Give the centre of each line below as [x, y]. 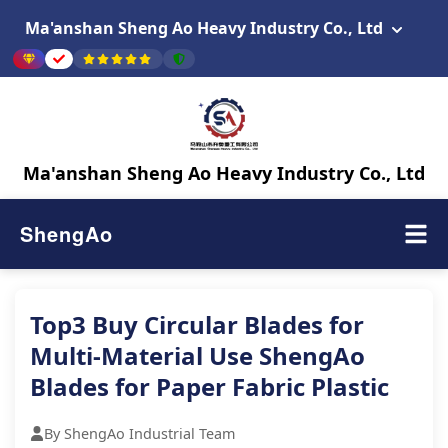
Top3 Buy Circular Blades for [197, 324]
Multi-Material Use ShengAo [197, 355]
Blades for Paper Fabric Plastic [209, 386]
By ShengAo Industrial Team [140, 433]
